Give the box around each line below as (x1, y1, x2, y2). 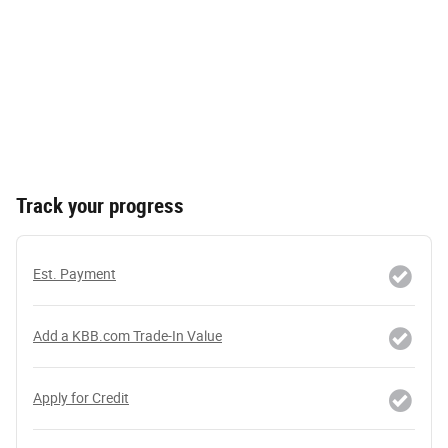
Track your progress (16, 193, 184, 218)
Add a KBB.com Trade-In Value (33, 327, 222, 344)
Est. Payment (33, 265, 116, 282)
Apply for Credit (33, 389, 129, 406)
